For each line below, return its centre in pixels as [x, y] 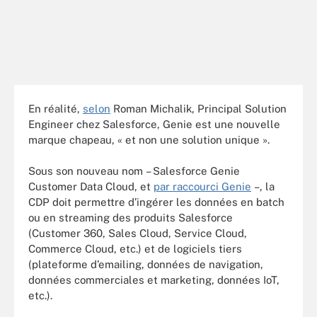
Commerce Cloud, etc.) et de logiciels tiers [135, 249]
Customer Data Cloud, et [91, 186]
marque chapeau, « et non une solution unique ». [149, 139]
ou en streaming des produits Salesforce [131, 218]
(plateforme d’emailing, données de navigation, [146, 264]
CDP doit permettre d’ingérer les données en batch [156, 202]
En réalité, [56, 108]
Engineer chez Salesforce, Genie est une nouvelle [154, 124]
